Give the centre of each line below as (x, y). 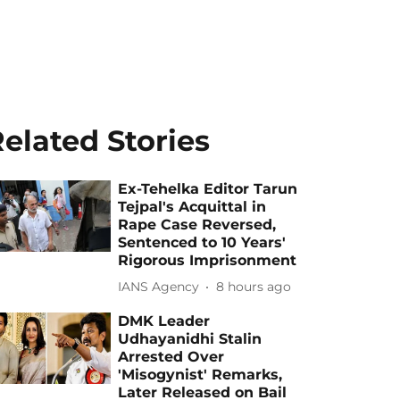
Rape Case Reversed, (197, 224)
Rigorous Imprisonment (208, 260)
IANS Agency (159, 287)
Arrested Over (171, 356)
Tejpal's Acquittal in (192, 206)
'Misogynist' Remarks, (200, 374)
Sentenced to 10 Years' (202, 242)
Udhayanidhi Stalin (190, 338)
